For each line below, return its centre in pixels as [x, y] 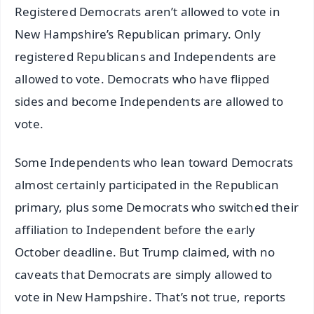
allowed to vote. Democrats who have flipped [142, 78]
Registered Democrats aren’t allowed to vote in [148, 11]
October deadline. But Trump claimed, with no [145, 252]
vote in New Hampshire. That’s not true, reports [150, 296]
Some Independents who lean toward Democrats [154, 162]
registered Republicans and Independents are [146, 56]
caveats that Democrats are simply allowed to [144, 274]
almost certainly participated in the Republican [147, 184]
